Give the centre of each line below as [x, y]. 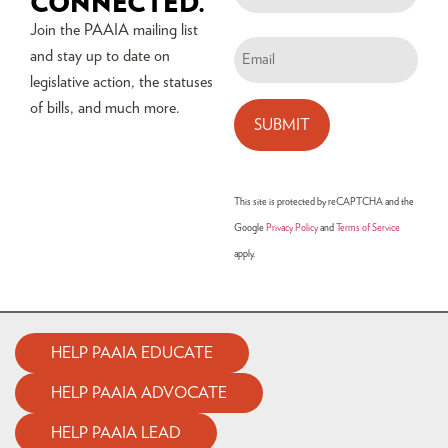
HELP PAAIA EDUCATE [132, 353]
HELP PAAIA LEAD [116, 433]
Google [250, 227]
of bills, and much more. [105, 107]
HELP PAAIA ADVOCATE [139, 393]
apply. [244, 253]
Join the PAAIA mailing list [114, 29]
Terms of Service [368, 227]
